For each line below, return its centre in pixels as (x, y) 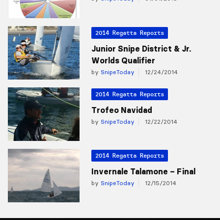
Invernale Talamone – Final (143, 172)
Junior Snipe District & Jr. (141, 48)
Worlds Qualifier (123, 60)
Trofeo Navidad (122, 110)
